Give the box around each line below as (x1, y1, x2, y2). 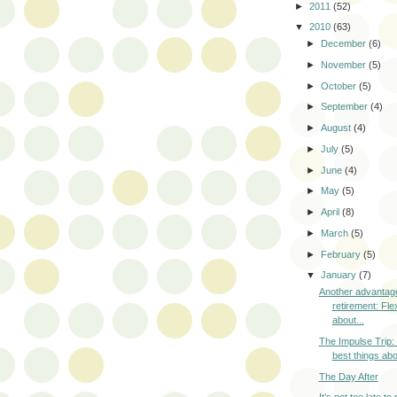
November (321, 58, 370, 70)
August (321, 122, 354, 134)
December (321, 38, 370, 50)
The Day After (318, 370, 378, 382)
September (321, 101, 371, 113)
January (321, 269, 360, 281)
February (321, 248, 364, 260)
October (321, 80, 360, 91)
